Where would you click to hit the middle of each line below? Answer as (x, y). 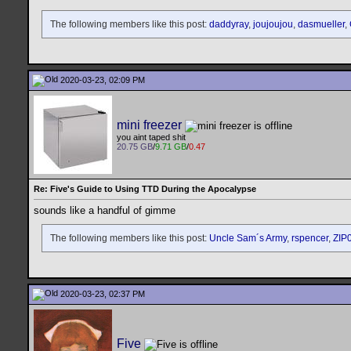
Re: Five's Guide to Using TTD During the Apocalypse (145, 189)
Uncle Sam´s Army (248, 239)
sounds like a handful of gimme (105, 211)
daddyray (229, 25)
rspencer (310, 239)
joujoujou (273, 25)
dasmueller (321, 25)
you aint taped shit (151, 138)
